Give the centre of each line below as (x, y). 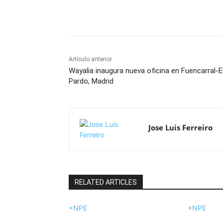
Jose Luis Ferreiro (180, 127)
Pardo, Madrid (91, 81)
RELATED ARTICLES (106, 182)
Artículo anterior (90, 59)
